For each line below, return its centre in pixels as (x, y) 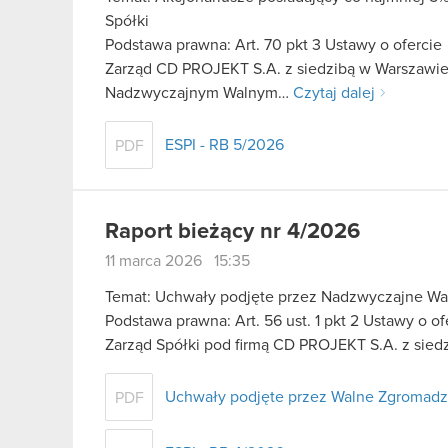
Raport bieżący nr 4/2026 (232, 232)
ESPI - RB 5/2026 (224, 145)
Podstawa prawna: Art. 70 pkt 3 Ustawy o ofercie (273, 45)
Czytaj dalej (334, 93)
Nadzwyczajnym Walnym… (199, 93)
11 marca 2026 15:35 (177, 261)
